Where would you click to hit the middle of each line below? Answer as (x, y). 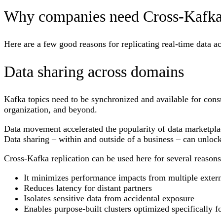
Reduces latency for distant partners (88, 188)
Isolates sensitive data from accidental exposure (109, 198)
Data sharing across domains (94, 72)
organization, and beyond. (52, 109)
